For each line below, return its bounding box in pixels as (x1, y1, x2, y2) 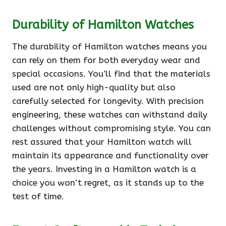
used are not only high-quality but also (12, 82, 176, 92)
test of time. (12, 191, 64, 201)
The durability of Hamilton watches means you (12, 41, 207, 51)
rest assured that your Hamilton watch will (12, 137, 192, 147)
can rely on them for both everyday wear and (12, 55, 200, 65)
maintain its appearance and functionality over (12, 150, 209, 160)
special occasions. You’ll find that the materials (12, 69, 210, 79)
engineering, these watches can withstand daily (12, 109, 207, 120)
